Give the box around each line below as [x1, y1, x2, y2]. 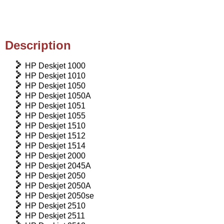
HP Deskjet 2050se [25, 191, 94, 200]
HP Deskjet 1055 [25, 111, 85, 120]
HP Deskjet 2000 [25, 151, 85, 160]
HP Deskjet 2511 [25, 211, 85, 220]
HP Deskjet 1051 [25, 101, 85, 110]
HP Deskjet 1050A [25, 91, 91, 100]
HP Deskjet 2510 [25, 201, 85, 210]
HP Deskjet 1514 [25, 141, 85, 150]
